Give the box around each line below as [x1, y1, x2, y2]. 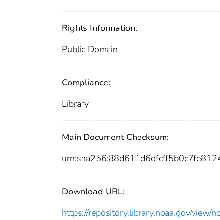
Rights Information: [62, 22, 137, 34]
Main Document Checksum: [62, 131, 169, 143]
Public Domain [62, 43, 118, 55]
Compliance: [62, 76, 110, 88]
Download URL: [62, 185, 125, 197]
